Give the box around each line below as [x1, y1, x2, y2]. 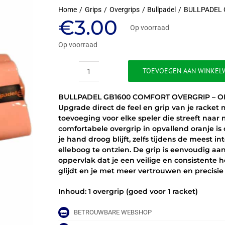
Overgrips [109, 6, 140, 14]
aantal [88, 156, 108, 164]
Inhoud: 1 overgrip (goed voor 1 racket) [58, 187, 198, 196]
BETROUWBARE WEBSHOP [74, 208, 152, 216]
